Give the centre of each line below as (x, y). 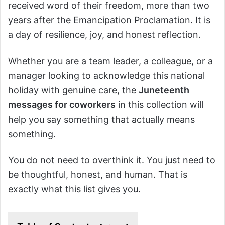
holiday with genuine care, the (73, 90)
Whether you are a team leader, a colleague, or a (110, 61)
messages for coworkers (62, 104)
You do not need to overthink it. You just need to (112, 160)
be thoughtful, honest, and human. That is (98, 175)
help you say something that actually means (101, 119)
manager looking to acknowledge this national (106, 75)
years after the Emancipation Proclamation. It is (109, 20)
